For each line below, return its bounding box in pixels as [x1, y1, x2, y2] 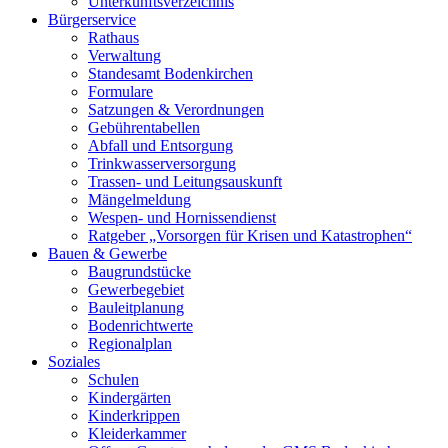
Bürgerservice [48, 11, 136, 28]
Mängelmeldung [88, 191, 191, 208]
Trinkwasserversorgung [88, 155, 236, 172]
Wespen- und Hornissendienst [88, 209, 276, 226]
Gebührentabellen [88, 119, 200, 136]
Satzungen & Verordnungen [88, 101, 264, 118]
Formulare [88, 83, 153, 100]
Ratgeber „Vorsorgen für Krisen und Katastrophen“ [88, 227, 412, 244]
